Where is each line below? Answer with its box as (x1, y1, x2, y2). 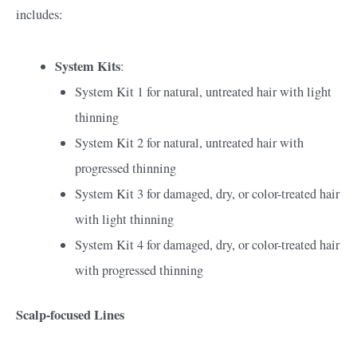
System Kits (55, 56, 121, 76)
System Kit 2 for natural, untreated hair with (74, 133, 304, 151)
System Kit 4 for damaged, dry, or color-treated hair (74, 235, 339, 253)
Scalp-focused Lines (16, 305, 124, 325)
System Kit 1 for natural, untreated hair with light (74, 82, 331, 100)
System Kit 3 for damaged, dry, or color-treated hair (74, 184, 339, 202)
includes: (16, 5, 63, 23)
